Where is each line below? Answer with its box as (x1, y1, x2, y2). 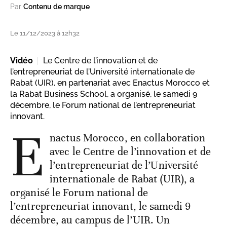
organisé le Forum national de (10, 186, 148, 200)
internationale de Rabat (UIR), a (50, 172, 195, 186)
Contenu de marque (23, 3, 90, 11)
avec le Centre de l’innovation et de (50, 145, 211, 159)
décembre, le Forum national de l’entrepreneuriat (10, 100, 196, 110)
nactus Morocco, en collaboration (50, 131, 206, 145)
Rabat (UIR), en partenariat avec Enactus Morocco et (10, 78, 210, 88)
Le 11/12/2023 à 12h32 (10, 29, 80, 37)
